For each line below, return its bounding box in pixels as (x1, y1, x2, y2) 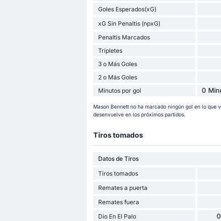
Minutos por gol (98, 86, 141, 94)
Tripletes (98, 46, 122, 54)
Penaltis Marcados (98, 33, 150, 41)
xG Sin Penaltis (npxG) (98, 19, 160, 27)
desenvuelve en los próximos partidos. (93, 111, 185, 118)
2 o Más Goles (98, 73, 137, 81)
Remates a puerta (98, 184, 147, 192)
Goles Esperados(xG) (98, 5, 156, 13)
